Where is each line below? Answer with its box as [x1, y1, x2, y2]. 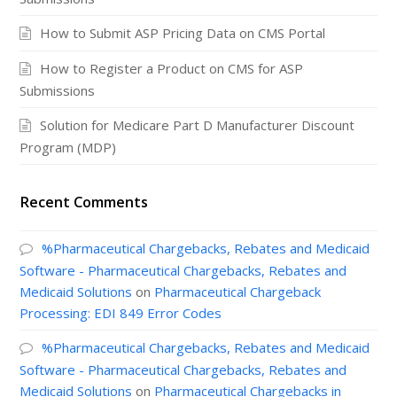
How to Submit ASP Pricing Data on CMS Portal [40, 24, 326, 43]
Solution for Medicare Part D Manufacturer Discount [40, 115, 355, 134]
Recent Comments [19, 191, 149, 212]
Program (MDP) [19, 137, 117, 156]
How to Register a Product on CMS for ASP [40, 59, 304, 78]
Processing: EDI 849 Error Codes [19, 303, 222, 322]
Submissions [19, 82, 96, 100]
